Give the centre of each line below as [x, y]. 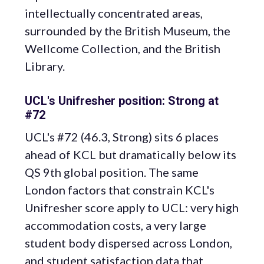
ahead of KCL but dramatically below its [131, 154]
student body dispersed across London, [128, 243]
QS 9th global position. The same [112, 172]
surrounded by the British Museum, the [128, 31]
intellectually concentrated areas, [114, 13]
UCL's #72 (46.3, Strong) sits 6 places [122, 137]
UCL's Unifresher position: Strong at [122, 101]
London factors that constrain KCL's [120, 190]
